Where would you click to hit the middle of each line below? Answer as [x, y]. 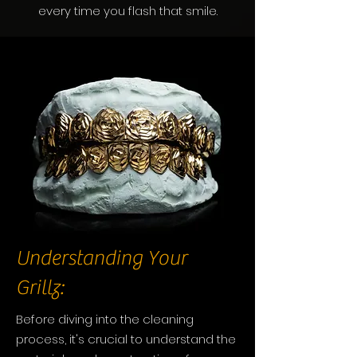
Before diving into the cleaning [105, 319]
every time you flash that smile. [127, 11]
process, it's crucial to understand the [126, 339]
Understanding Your [102, 258]
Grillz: [40, 288]
